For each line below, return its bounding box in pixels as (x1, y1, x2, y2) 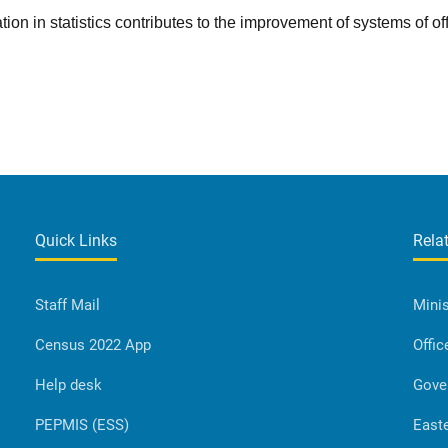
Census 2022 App (34, 335, 151, 354)
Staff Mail (34, 295, 100, 314)
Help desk (34, 375, 102, 394)
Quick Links (34, 230, 117, 250)
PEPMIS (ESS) (34, 415, 129, 434)
